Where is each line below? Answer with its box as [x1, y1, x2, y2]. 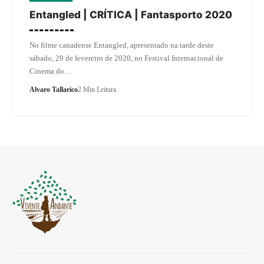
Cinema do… [29, 66, 72, 75]
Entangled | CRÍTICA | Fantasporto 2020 [29, 8, 232, 21]
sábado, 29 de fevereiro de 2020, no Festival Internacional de [29, 53, 223, 62]
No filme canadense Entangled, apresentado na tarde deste [29, 40, 214, 49]
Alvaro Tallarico [29, 85, 78, 94]
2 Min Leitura [78, 85, 116, 94]
